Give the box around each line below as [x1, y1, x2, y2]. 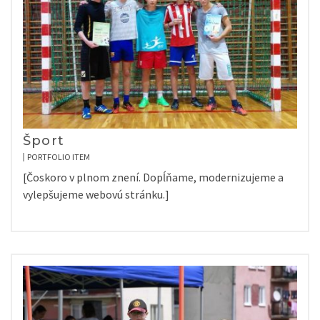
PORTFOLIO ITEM [27, 151, 90, 162]
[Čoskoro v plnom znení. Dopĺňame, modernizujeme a [23, 170, 284, 184]
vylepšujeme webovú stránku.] [23, 187, 169, 201]
